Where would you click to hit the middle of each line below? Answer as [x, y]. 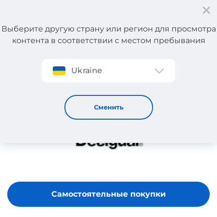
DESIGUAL [53, 74]
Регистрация [47, 44]
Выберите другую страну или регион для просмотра [108, 29]
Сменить [108, 107]
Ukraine [87, 70]
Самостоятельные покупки [108, 194]
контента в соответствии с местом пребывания [108, 40]
